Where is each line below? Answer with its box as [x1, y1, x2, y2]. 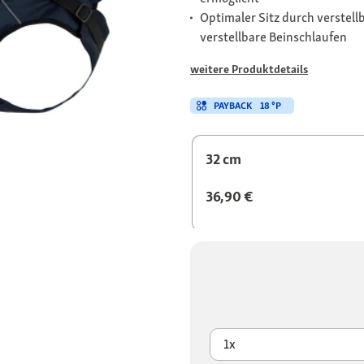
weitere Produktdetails [190, 62, 308, 77]
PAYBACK [214, 99, 252, 113]
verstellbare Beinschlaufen [200, 28, 347, 46]
